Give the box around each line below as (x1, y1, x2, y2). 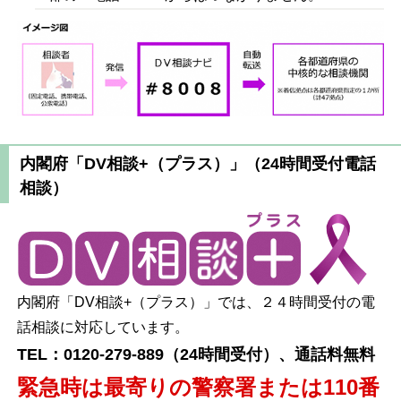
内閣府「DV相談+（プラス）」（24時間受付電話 (19, 154, 376, 173)
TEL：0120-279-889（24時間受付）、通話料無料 (17, 345, 376, 363)
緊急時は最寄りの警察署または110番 (17, 374, 380, 399)
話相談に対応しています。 (17, 319, 190, 335)
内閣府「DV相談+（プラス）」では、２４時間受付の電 (17, 294, 376, 310)
